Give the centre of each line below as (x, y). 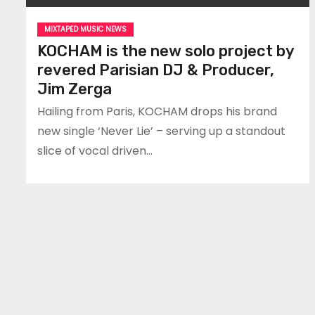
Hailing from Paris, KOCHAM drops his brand (157, 111)
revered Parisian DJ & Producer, (156, 70)
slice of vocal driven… (95, 150)
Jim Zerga (75, 89)
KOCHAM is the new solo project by (166, 51)
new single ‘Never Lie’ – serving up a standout (161, 131)
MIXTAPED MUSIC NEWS (85, 29)
